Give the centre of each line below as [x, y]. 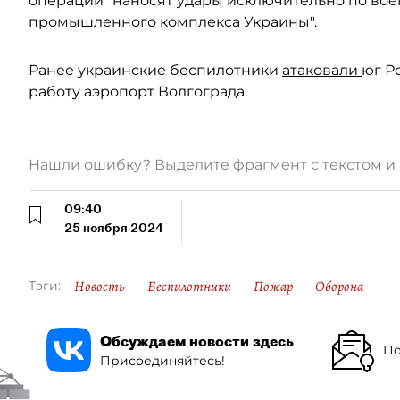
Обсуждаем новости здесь [197, 341]
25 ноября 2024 [114, 228]
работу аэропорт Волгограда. [138, 92]
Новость [100, 287]
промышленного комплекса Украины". [173, 22]
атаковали [322, 70]
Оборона [339, 287]
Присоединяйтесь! [162, 360]
